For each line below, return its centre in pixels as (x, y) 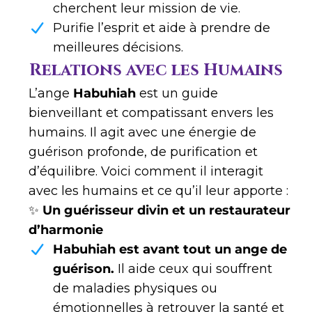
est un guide (177, 94)
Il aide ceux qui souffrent (193, 269)
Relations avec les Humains (156, 71)
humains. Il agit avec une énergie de (142, 133)
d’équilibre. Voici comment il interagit (146, 172)
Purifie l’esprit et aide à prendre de (162, 28)
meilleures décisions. (118, 48)
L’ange (51, 94)
